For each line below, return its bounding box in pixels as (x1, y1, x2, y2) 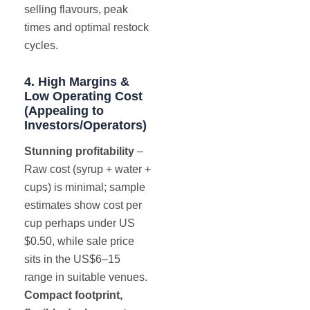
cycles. (24, 39, 58, 51)
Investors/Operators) (24, 117, 147, 132)
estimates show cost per (24, 199, 142, 212)
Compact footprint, (24, 289, 122, 302)
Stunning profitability (24, 145, 134, 158)
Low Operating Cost (24, 88, 143, 103)
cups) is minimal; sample (24, 181, 145, 194)
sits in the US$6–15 (24, 253, 120, 266)
